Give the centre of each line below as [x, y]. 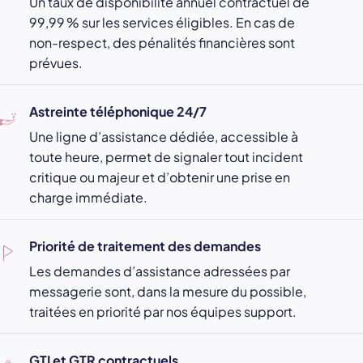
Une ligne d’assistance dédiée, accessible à [164, 137]
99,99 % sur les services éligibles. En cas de [162, 23]
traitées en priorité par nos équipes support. [163, 312]
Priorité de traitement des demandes [145, 246]
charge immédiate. [88, 198]
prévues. [56, 63]
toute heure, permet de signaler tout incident [166, 157]
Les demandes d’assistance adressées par [160, 271]
